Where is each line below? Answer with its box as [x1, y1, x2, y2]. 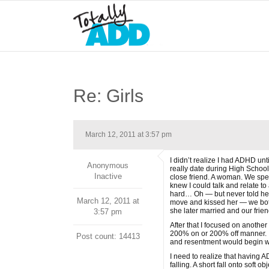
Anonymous [87, 161, 128, 170]
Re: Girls [73, 86, 144, 106]
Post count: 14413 [76, 232, 140, 241]
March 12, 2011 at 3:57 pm [85, 130, 172, 139]
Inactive [94, 172, 122, 181]
